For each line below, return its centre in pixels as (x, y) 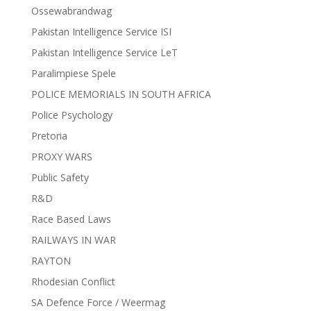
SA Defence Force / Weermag (98, 302)
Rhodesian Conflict (73, 281)
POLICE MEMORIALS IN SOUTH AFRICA (121, 94)
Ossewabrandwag (71, 10)
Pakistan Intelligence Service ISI (101, 31)
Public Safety (60, 177)
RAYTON (51, 260)
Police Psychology (72, 115)
